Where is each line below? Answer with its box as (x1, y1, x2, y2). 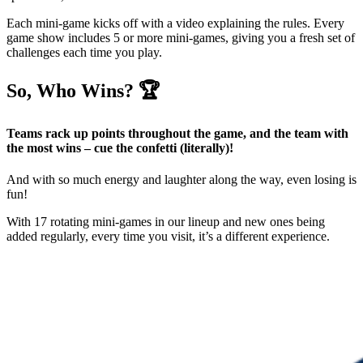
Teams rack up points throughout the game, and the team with (6, 126, 348, 140)
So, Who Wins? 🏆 (6, 79, 160, 101)
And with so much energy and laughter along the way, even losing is (6, 173, 357, 187)
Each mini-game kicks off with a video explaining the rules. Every (6, 15, 344, 30)
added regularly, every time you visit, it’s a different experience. (6, 229, 330, 244)
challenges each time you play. (6, 45, 162, 59)
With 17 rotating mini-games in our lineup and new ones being (6, 215, 325, 229)
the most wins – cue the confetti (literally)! (6, 140, 233, 155)
